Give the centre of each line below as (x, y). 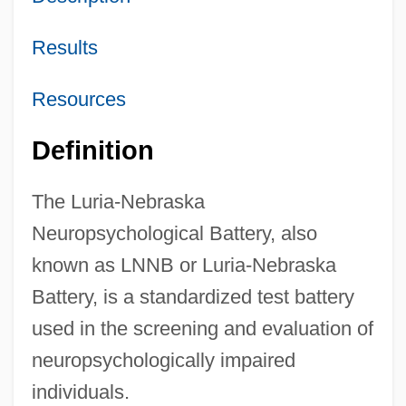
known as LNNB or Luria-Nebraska (184, 265)
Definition (92, 150)
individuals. (80, 391)
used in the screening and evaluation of (202, 328)
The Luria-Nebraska (118, 201)
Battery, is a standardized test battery (193, 296)
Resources (78, 99)
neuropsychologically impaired (163, 360)
